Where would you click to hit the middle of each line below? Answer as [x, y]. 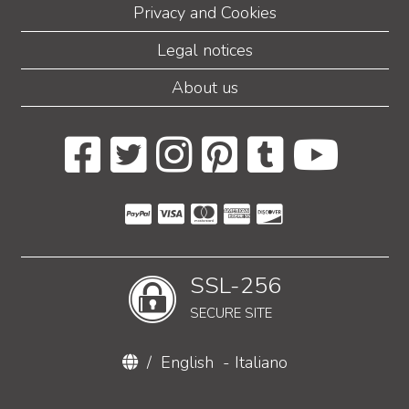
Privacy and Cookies [204, 13]
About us [204, 88]
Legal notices [204, 51]
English [187, 363]
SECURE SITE [231, 314]
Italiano [261, 363]
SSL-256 [235, 286]
